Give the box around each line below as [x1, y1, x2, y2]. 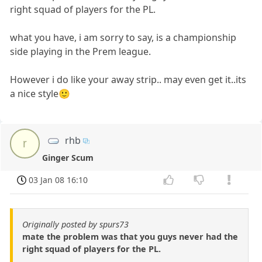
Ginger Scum [42, 151, 94, 163]
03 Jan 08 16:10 [29, 174, 88, 185]
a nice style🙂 [10, 87, 71, 100]
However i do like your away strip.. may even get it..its [10, 73, 247, 86]
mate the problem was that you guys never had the [22, 231, 238, 243]
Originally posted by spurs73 [22, 219, 129, 230]
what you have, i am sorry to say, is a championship [10, 30, 237, 44]
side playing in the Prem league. [10, 44, 151, 58]
